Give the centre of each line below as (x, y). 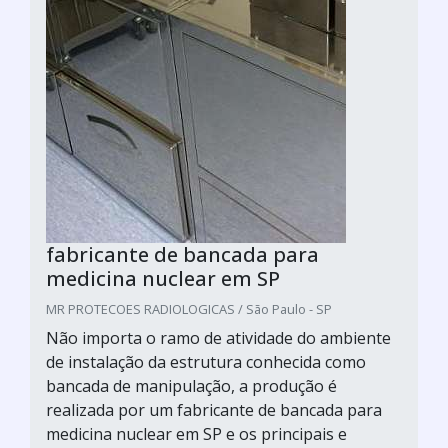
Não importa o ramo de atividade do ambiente (218, 338)
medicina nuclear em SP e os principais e (196, 434)
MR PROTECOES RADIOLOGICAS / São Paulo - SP (189, 309)
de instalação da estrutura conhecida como (206, 362)
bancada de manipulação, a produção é (191, 386)
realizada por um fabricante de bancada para (214, 410)
